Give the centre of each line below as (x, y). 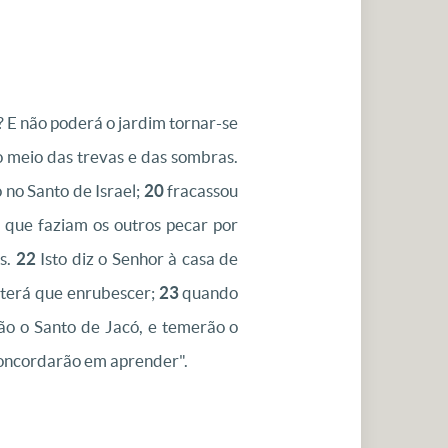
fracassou (201, 190)
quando (208, 292)
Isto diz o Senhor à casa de (137, 258)
